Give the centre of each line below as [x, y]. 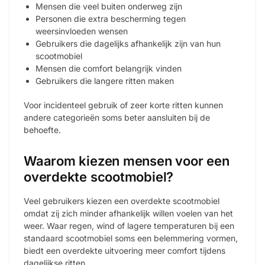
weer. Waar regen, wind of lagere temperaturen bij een [129, 225]
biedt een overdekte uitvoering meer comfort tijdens [125, 250]
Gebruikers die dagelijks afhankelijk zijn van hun [128, 44]
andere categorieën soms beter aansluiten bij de [117, 118]
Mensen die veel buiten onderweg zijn [109, 7]
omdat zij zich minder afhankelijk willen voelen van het [128, 213]
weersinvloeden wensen [82, 31]
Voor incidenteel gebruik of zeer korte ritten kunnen [123, 105]
